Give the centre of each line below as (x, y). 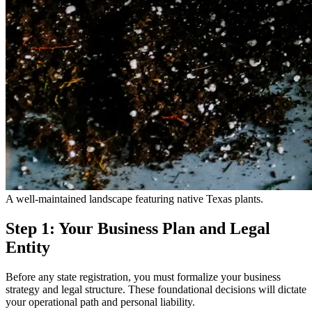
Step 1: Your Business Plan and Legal (138, 228)
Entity (28, 247)
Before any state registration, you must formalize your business (143, 276)
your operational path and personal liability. (100, 302)
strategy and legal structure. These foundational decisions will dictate (156, 289)
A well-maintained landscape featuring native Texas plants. (134, 198)
